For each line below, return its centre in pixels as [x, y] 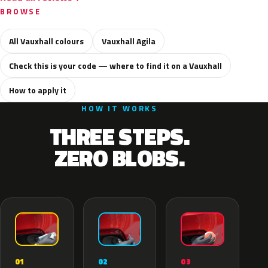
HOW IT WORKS [120, 108]
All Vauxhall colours [46, 41]
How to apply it [38, 90]
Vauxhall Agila [129, 41]
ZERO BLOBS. [120, 158]
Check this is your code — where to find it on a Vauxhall [115, 66]
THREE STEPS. [120, 136]
